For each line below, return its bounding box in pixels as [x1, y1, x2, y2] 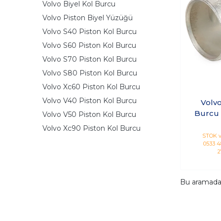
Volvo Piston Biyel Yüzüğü [42, 13, 133, 22]
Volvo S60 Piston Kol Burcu [42, 40, 136, 50]
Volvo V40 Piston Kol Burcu [42, 96, 137, 105]
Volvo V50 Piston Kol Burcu [42, 110, 136, 119]
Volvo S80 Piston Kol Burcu [42, 68, 137, 77]
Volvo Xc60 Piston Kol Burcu [42, 82, 140, 91]
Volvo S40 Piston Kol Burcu [42, 27, 137, 36]
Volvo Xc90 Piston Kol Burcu [42, 123, 141, 133]
